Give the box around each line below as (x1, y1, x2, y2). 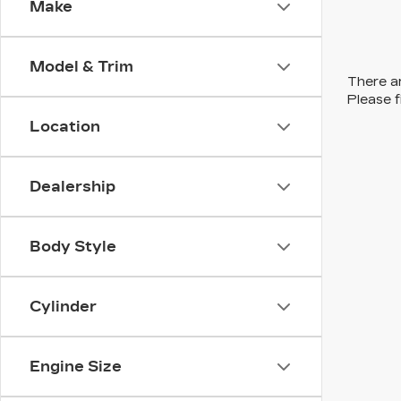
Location (30, 118, 100, 135)
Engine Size (30, 358, 122, 375)
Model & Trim (30, 58, 133, 75)
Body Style (30, 238, 116, 255)
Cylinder (30, 298, 97, 315)
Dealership (30, 178, 115, 195)
